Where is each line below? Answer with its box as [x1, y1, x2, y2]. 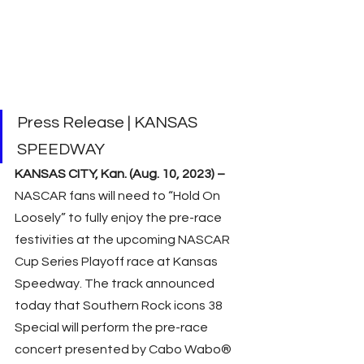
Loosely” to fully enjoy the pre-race [15, 210, 224, 224]
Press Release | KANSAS [17, 114, 201, 131]
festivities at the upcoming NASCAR [15, 232, 232, 246]
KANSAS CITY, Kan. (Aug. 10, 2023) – [15, 167, 227, 180]
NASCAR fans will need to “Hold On [15, 188, 223, 202]
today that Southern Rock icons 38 [15, 298, 225, 312]
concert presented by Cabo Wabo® [15, 342, 234, 356]
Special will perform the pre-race [15, 320, 210, 334]
